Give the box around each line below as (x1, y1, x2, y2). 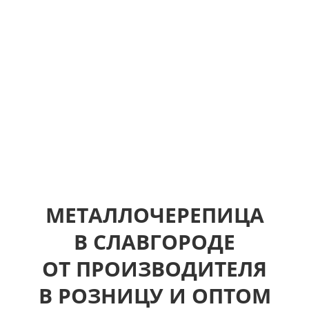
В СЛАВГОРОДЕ (74, 228, 235, 256)
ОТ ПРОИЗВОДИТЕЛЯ (42, 255, 267, 283)
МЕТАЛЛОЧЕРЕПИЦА (45, 201, 264, 229)
